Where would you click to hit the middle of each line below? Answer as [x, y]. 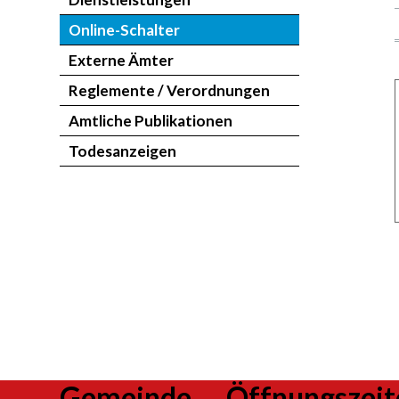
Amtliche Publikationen [151, 121]
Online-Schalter [125, 30]
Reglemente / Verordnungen [170, 91]
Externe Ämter [122, 61]
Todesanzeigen [123, 151]
